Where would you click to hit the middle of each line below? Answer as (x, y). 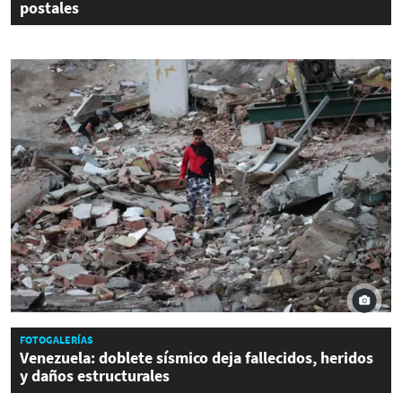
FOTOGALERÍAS (57, 340)
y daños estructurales (95, 376)
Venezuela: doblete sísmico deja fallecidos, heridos (197, 358)
